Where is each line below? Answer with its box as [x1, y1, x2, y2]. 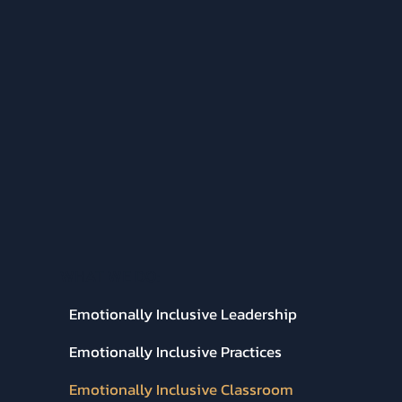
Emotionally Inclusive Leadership [69, 301, 298, 326]
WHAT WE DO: [60, 263, 161, 288]
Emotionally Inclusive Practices [69, 339, 283, 363]
